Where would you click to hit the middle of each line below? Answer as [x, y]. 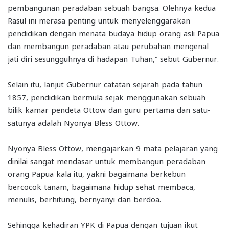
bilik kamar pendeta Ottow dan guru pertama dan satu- [109, 110]
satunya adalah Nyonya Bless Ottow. [73, 122]
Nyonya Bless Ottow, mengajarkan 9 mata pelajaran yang [113, 148]
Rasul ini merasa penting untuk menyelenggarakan [99, 20]
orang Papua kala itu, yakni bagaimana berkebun [97, 174]
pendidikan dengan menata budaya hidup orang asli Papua [113, 33]
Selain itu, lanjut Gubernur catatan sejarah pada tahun [105, 84]
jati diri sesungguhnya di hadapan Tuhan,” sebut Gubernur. [113, 59]
